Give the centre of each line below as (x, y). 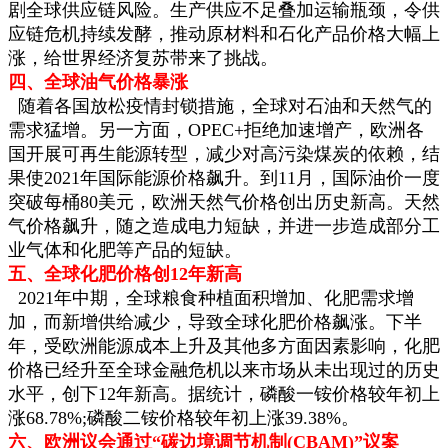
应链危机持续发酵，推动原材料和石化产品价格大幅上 (224, 33)
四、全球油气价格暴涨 (98, 81)
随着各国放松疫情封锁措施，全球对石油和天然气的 (220, 105)
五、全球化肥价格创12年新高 (125, 273)
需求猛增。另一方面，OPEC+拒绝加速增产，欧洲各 (216, 129)
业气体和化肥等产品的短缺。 (125, 249)
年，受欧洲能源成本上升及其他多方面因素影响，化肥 (224, 345)
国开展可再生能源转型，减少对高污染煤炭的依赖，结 (224, 153)
